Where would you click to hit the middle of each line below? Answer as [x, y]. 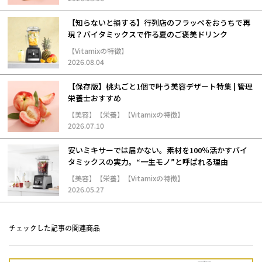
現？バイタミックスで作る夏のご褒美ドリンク [148, 34]
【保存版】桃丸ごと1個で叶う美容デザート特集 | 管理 [160, 86]
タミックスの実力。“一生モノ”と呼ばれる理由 [148, 161]
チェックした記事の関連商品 [54, 228]
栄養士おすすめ [94, 98]
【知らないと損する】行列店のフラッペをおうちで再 [159, 22]
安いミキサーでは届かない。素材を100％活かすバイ [158, 150]
